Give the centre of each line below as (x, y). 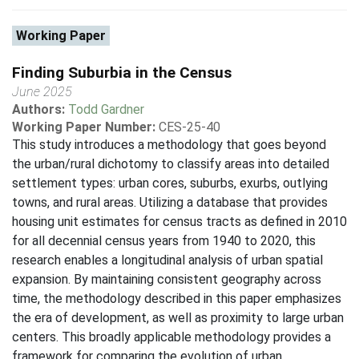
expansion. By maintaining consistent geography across (167, 279)
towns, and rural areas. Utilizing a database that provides (170, 202)
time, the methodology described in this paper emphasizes (177, 298)
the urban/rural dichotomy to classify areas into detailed (171, 164)
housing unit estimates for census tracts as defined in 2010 (179, 222)
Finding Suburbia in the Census (122, 73)
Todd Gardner (106, 109)
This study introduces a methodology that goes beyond (169, 145)
